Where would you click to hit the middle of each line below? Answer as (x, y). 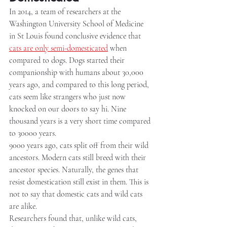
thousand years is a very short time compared (81, 121)
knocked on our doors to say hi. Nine (69, 109)
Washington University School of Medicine (77, 24)
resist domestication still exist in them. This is (80, 182)
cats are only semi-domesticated (59, 48)
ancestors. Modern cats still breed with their (79, 158)
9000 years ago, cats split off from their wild (80, 145)
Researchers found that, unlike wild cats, (74, 218)
